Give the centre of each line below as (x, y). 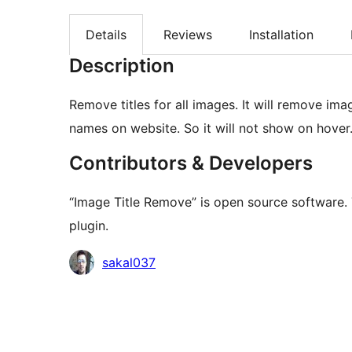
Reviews (188, 35)
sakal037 (129, 263)
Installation (281, 35)
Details (106, 35)
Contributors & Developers (191, 163)
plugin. (89, 226)
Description (122, 66)
